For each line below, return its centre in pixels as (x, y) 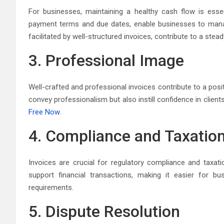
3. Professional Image (106, 60)
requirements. (51, 187)
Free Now (44, 112)
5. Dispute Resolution (104, 211)
